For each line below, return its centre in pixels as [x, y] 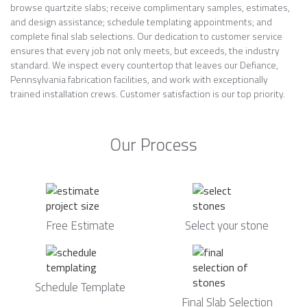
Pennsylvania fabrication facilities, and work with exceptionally [139, 79]
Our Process [153, 145]
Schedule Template [80, 287]
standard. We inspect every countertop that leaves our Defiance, [144, 65]
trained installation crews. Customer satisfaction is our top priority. [148, 94]
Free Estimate [80, 225]
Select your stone [227, 225]
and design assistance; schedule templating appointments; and [141, 22]
